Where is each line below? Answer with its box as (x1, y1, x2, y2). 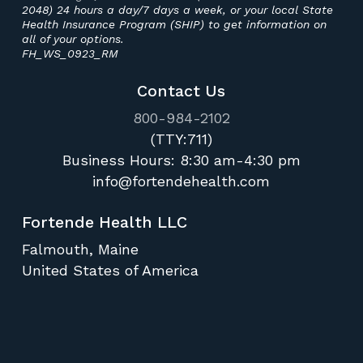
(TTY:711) (150, 130, 212, 148)
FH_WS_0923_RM (21, 47, 118, 61)
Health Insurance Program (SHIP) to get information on (21, 18, 327, 32)
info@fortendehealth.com (92, 173, 271, 190)
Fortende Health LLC (21, 213, 187, 233)
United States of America (21, 262, 199, 280)
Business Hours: (62, 152, 180, 169)
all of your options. (21, 32, 124, 46)
